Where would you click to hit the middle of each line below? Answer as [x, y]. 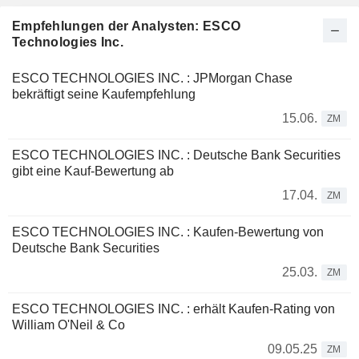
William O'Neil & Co [69, 325]
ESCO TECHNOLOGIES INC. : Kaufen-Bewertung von [168, 232]
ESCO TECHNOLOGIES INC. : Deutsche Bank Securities [176, 155]
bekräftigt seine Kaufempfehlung [104, 95]
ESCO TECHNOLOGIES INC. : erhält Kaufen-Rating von [173, 309]
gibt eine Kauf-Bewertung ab [93, 171]
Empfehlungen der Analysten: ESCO [127, 26]
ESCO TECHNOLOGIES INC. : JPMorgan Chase [152, 79]
